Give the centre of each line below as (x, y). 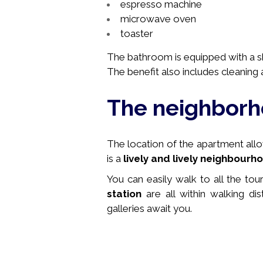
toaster (137, 33)
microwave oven (158, 19)
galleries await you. (149, 208)
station (124, 194)
